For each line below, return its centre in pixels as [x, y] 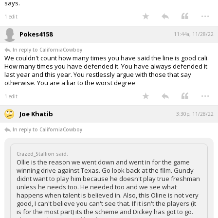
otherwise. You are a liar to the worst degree [70, 83]
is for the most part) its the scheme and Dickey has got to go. [105, 212]
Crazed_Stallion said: [42, 154]
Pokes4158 [36, 34]
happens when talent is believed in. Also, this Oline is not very [108, 195]
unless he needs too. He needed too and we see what [97, 187]
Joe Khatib [36, 114]
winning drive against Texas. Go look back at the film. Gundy [105, 171]
